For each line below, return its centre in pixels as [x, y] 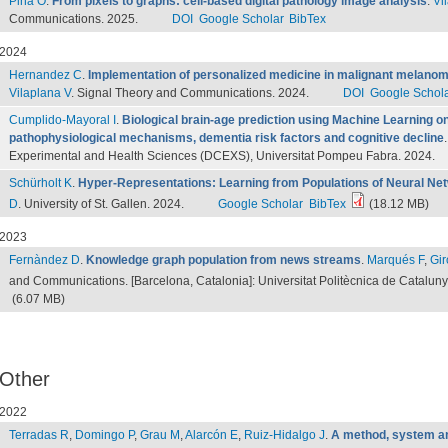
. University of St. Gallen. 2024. [102, 204]
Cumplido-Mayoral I [62, 120]
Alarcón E [211, 435]
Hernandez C [45, 75]
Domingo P [104, 435]
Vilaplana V [40, 93]
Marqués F [395, 260]
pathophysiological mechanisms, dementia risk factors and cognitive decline [226, 138]
